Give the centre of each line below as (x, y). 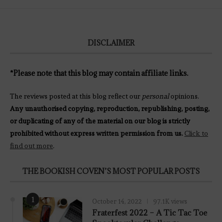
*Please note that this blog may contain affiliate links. (99, 73)
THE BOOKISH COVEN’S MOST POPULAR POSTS (111, 171)
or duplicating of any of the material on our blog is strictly (100, 121)
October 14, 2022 (117, 202)
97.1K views (170, 202)
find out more (31, 146)
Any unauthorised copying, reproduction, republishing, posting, (110, 109)
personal (156, 96)
